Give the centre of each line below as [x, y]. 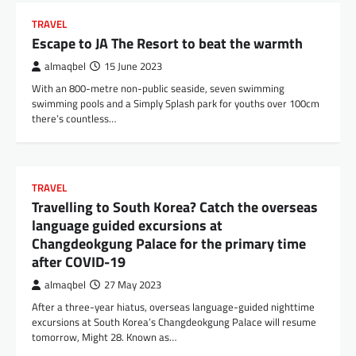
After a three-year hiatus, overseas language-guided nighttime [173, 307]
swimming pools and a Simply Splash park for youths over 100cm [176, 104]
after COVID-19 [79, 262]
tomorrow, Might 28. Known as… [104, 337]
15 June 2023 [133, 67]
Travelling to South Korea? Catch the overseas [175, 207]
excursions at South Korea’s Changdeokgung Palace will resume [174, 322]
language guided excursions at [127, 226]
